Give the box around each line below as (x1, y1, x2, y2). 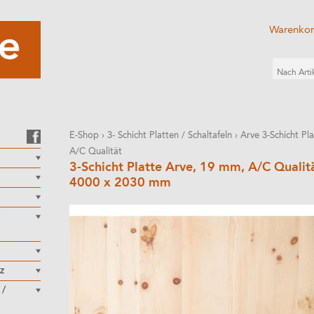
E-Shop (69, 131, 99, 140)
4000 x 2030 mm (69, 177, 171, 189)
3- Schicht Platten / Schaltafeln (107, 131, 232, 140)
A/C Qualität (69, 147, 122, 156)
